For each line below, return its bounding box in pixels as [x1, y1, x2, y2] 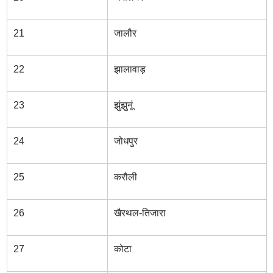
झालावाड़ [113, 64, 146, 74]
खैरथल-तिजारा [113, 208, 166, 218]
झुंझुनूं [113, 100, 133, 110]
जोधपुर [113, 136, 138, 146]
